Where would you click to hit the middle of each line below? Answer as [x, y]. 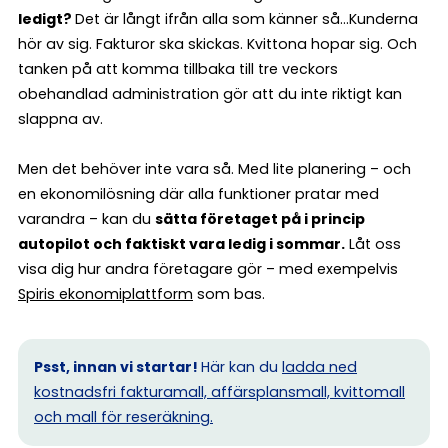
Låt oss [373, 244]
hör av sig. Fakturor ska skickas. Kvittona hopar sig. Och [217, 44]
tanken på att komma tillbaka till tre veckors [178, 69]
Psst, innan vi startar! [117, 367]
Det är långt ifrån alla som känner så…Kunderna [246, 19]
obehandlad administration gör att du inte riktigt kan [210, 94]
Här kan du [241, 367]
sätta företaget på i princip [260, 219]
